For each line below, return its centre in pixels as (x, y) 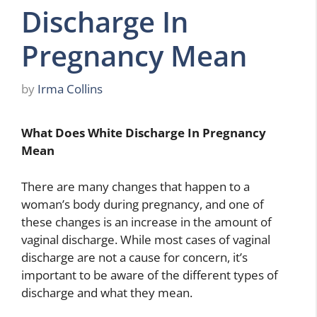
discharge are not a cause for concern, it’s (134, 257)
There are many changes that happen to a (136, 186)
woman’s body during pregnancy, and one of (143, 204)
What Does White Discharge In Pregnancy (144, 133)
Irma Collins (70, 89)
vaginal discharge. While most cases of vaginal (146, 239)
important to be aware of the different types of (150, 275)
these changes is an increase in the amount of (146, 221)
